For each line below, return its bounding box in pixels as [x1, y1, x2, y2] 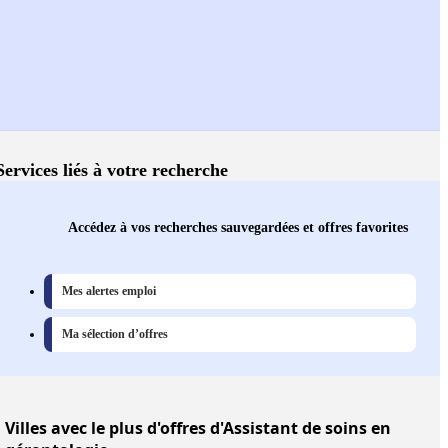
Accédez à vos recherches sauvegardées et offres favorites [68, 219, 408, 236]
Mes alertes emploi [62, 284, 156, 299]
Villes [5, 417, 47, 440]
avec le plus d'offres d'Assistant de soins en [47, 417, 391, 440]
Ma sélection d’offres [62, 327, 168, 342]
